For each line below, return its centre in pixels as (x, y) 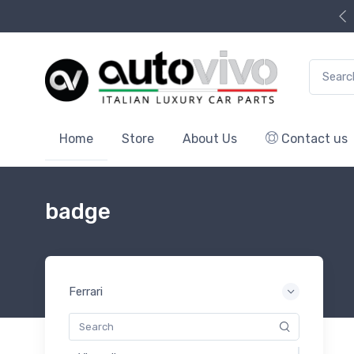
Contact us (313, 138)
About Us (210, 138)
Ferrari (86, 291)
